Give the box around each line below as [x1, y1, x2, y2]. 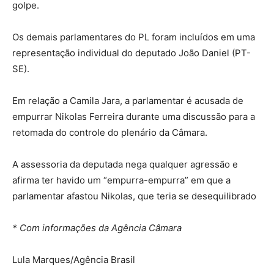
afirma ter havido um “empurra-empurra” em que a [12, 174, 231, 187]
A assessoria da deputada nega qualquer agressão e [12, 158, 238, 171]
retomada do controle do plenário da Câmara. [12, 127, 207, 139]
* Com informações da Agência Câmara [12, 222, 182, 234]
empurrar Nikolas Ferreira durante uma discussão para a [12, 111, 255, 123]
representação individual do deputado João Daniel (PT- [12, 47, 251, 59]
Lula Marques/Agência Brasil [12, 254, 135, 266]
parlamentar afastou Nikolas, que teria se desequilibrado [12, 190, 256, 202]
